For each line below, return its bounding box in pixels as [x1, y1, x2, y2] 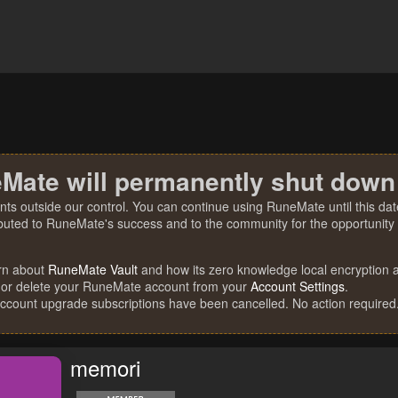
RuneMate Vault [48, 260, 138, 278]
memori [70, 352, 140, 384]
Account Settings [251, 277, 345, 295]
